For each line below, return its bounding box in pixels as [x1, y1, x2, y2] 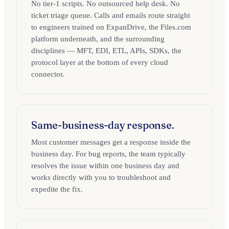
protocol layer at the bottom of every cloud [31, 58, 168, 66]
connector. [31, 70, 64, 78]
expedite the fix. [31, 185, 83, 193]
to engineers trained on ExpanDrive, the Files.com [31, 23, 191, 31]
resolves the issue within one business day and [31, 162, 179, 170]
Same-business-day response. [31, 119, 174, 131]
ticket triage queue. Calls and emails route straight [31, 11, 190, 19]
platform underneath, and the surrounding [31, 35, 165, 43]
